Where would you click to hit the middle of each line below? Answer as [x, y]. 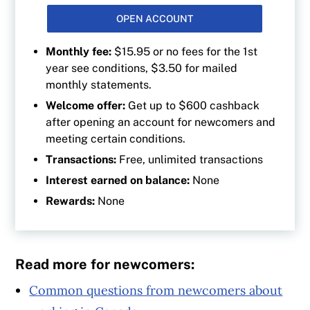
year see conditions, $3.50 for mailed [142, 69]
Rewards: [72, 201]
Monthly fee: [79, 52]
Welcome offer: [87, 106]
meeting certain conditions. [116, 139]
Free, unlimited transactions [191, 160]
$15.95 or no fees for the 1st [185, 52]
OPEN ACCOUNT [155, 19]
